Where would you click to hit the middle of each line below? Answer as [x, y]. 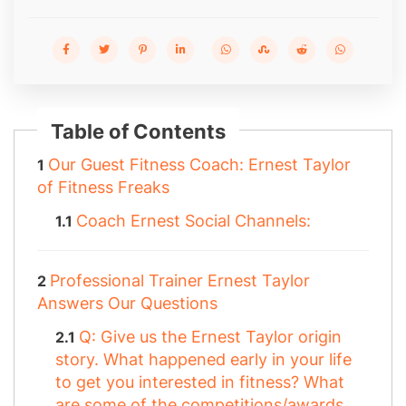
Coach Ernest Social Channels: [193, 221]
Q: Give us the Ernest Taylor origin [210, 337]
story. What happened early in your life [203, 360]
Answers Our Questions [127, 304]
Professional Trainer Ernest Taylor [180, 281]
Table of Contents [138, 132]
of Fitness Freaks [103, 188]
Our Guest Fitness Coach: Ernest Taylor [199, 165]
